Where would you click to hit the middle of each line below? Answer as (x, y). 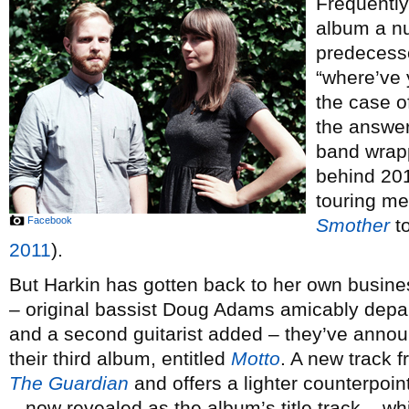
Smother (353, 225)
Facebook (50, 220)
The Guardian (69, 383)
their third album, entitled (120, 358)
